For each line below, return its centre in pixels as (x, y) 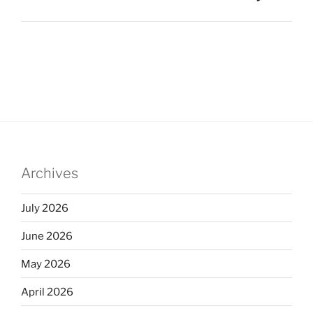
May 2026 (46, 264)
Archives (50, 174)
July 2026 (45, 208)
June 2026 (47, 236)
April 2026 (47, 292)
